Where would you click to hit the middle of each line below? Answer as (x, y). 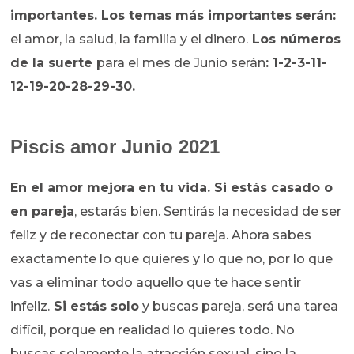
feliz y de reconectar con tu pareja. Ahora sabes (161, 235)
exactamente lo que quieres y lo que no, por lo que (172, 259)
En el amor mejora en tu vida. (111, 188)
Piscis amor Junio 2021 (115, 147)
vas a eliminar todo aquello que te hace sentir (156, 283)
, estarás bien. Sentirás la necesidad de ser (208, 212)
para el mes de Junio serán (181, 63)
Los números (295, 40)
